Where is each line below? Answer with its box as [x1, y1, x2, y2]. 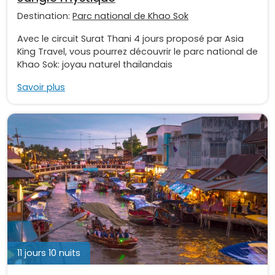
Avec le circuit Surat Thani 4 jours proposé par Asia [17, 33, 244, 45]
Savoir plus [17, 81, 65, 94]
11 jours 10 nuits [17, 246, 80, 259]
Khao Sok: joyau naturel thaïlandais [17, 58, 172, 71]
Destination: [17, 10, 72, 23]
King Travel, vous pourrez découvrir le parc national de [17, 45, 258, 58]
